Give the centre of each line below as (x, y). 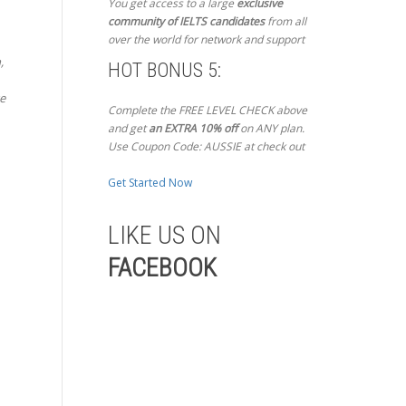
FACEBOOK (162, 268)
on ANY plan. (272, 129)
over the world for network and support (206, 40)
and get (128, 129)
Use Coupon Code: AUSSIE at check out (206, 147)
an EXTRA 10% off (194, 129)
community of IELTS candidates (186, 22)
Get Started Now (150, 183)
